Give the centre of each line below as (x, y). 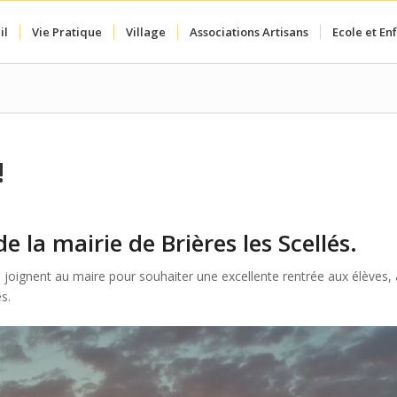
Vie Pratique (67, 32)
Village (146, 32)
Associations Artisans (249, 32)
